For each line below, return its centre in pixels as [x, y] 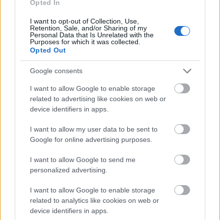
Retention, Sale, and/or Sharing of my [88, 28]
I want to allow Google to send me [83, 159]
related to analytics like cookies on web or [95, 200]
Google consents [56, 71]
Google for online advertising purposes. [91, 139]
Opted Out [48, 50]
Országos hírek [24, 18]
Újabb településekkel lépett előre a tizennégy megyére [108, 99]
